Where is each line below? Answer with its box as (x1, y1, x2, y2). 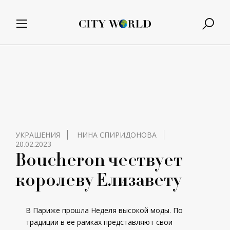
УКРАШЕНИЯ (15, 130, 60, 140)
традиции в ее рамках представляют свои (26, 217, 172, 227)
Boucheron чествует (15, 146, 183, 171)
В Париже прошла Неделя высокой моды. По (26, 205, 183, 215)
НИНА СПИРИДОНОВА (77, 130, 157, 140)
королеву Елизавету (15, 166, 182, 191)
